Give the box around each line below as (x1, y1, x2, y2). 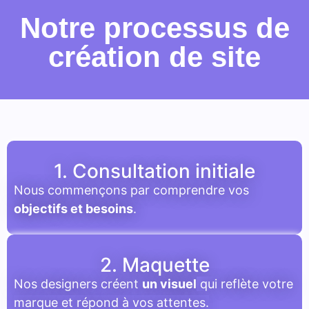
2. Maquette (99, 253, 210, 277)
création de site (48, 40, 261, 73)
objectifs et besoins (14, 201, 133, 216)
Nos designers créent (14, 277, 142, 292)
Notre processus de (19, 11, 290, 44)
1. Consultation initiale (54, 159, 255, 183)
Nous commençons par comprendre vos (14, 182, 249, 197)
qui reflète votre (197, 277, 293, 292)
